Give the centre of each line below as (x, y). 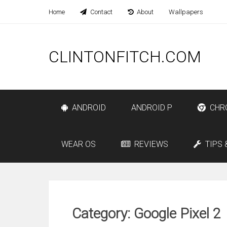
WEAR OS (79, 144)
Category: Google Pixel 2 (146, 214)
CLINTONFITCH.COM (125, 57)
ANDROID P (152, 108)
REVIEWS (150, 144)
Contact (101, 12)
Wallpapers (186, 12)
